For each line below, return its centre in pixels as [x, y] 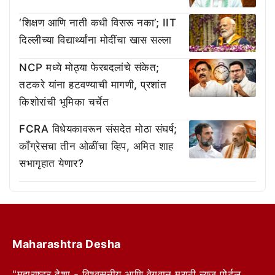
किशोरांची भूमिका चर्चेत [64, 102]
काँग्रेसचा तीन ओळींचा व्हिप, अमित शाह [96, 146]
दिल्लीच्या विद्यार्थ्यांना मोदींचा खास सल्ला [95, 40]
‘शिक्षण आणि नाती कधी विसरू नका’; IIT [98, 23]
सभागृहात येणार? [51, 163]
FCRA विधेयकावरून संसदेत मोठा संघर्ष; [98, 129]
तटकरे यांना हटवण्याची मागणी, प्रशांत [93, 84]
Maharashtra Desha [67, 244]
